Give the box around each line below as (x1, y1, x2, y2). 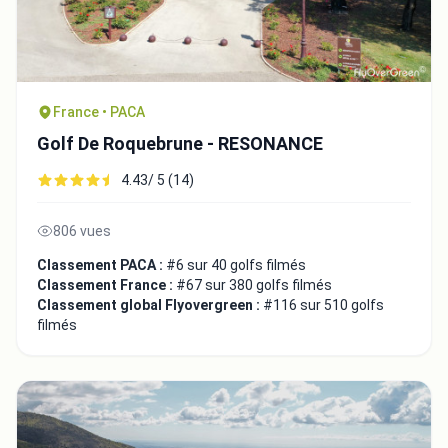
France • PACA (53, 104, 145, 121)
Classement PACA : (37, 257, 166, 274)
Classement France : (37, 277, 176, 294)
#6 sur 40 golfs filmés (166, 257, 306, 274)
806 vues (53, 223, 111, 240)
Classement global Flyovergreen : (37, 297, 263, 314)
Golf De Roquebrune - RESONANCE (37, 133, 323, 155)
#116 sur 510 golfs (263, 297, 384, 314)
